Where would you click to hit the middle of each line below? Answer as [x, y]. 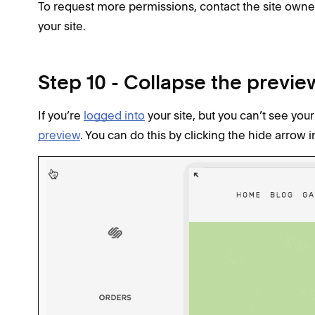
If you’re [61, 115]
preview [59, 135]
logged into [114, 115]
